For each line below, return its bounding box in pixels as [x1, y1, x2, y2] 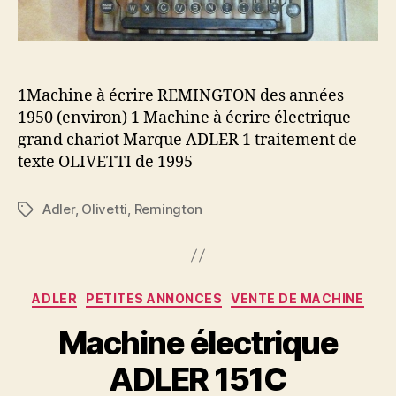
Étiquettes [17, 202, 82, 219]
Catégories [197, 286, 276, 305]
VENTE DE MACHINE [231, 291, 364, 307]
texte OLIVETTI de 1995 [18, 152, 193, 173]
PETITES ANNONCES [86, 291, 223, 307]
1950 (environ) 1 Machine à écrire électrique [18, 108, 351, 129]
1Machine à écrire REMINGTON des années [18, 86, 344, 107]
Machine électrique [57, 323, 339, 362]
